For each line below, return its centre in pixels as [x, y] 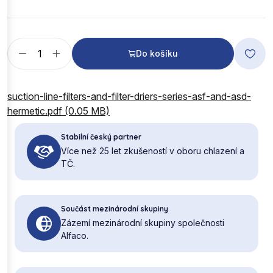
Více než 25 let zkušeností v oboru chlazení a [153, 151]
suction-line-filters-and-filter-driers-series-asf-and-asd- [129, 96]
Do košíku [157, 53]
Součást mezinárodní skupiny [115, 208]
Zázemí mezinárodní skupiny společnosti [143, 222]
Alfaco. [75, 235]
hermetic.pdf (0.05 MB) [58, 111]
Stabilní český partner [101, 136]
